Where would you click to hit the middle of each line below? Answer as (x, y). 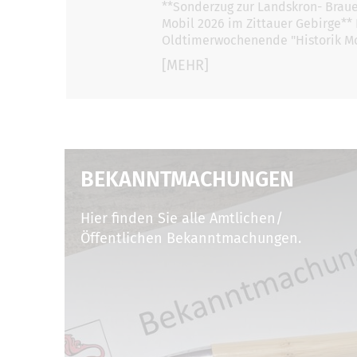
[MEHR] (186, 65)
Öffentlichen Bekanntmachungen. (191, 238)
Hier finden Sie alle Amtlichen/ (182, 218)
